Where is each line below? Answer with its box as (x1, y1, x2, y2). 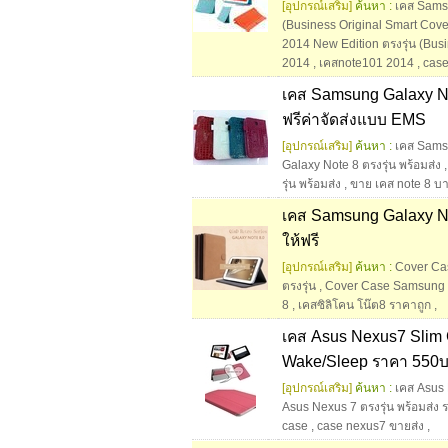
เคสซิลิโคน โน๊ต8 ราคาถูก (298, 298, 431, 313)
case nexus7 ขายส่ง (317, 419, 424, 434)
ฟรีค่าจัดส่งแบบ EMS (282, 111, 426, 129)
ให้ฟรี (282, 232, 319, 250)
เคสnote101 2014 (319, 56, 414, 71)
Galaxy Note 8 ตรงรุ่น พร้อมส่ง (282, 158, 441, 173)
